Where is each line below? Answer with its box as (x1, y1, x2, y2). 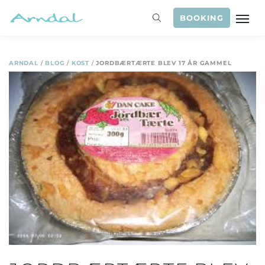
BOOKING (179, 13, 224, 22)
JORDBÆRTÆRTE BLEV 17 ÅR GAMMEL (96, 60, 232, 66)
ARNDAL (9, 60, 38, 66)
